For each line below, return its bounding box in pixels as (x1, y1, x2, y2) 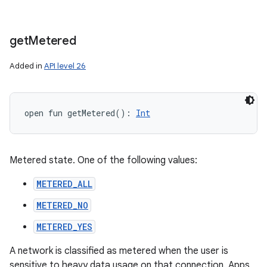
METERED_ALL (36, 178, 92, 190)
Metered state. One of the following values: (10, 154, 197, 166)
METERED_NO (36, 200, 88, 211)
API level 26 (44, 61, 86, 71)
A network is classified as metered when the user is (10, 245, 228, 257)
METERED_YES (36, 221, 92, 232)
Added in (10, 61, 44, 71)
